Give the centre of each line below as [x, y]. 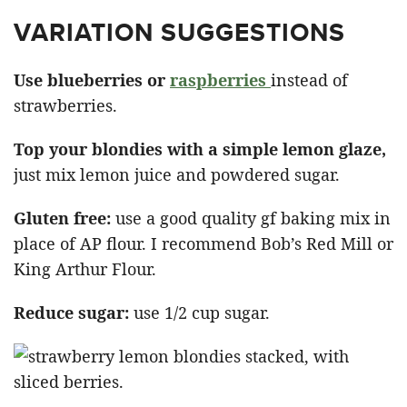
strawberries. [65, 105]
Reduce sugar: [71, 312]
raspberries [218, 79]
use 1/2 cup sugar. [199, 312]
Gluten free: [62, 218]
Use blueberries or [92, 79]
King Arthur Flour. [85, 268]
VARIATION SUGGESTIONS [179, 32]
